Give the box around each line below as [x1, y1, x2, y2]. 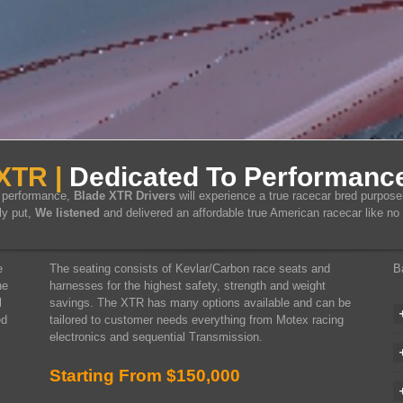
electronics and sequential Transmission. [49, 330, 264, 344]
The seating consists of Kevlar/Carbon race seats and [49, 262, 331, 275]
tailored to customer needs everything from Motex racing [49, 313, 345, 327]
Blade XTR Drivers [73, 189, 175, 202]
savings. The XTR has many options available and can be [49, 296, 352, 309]
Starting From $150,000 [49, 366, 241, 385]
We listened [34, 206, 100, 219]
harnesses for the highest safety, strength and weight [49, 279, 327, 292]
